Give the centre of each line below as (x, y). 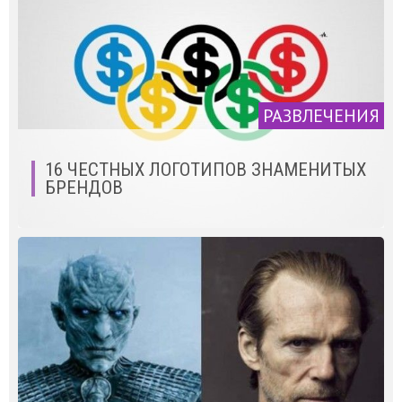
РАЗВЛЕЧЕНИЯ (321, 115)
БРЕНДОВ (84, 187)
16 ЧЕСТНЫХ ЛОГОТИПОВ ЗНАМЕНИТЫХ (205, 169)
